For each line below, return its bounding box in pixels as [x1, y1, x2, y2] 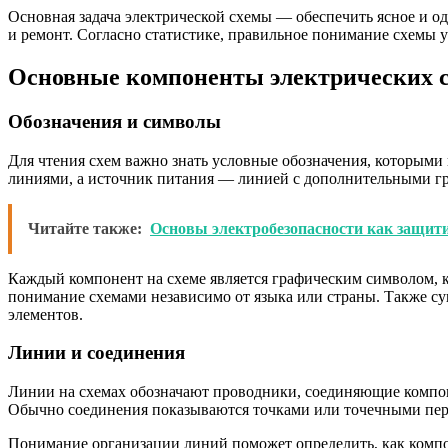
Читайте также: [28, 219, 142, 237]
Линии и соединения [8, 342, 185, 364]
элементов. [8, 305, 83, 323]
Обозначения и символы [8, 110, 221, 132]
